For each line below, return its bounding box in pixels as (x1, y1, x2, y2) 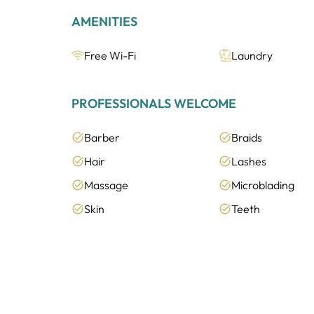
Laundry (231, 48, 273, 62)
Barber (84, 130, 120, 144)
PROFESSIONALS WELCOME (71, 95, 236, 111)
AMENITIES (71, 13, 137, 29)
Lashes (231, 154, 267, 168)
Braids (231, 130, 263, 144)
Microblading (231, 178, 295, 192)
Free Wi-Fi (84, 48, 136, 62)
